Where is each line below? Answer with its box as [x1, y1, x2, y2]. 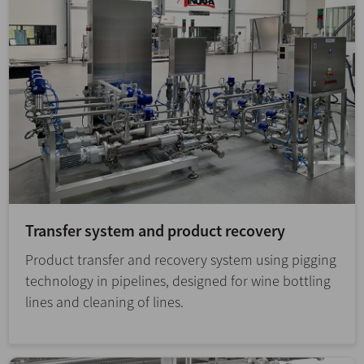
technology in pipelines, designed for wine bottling [25, 271, 331, 291]
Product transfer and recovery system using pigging [25, 250, 336, 270]
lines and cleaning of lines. [25, 292, 184, 312]
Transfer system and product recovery [25, 220, 285, 241]
